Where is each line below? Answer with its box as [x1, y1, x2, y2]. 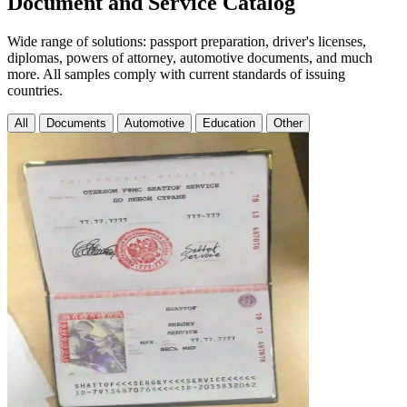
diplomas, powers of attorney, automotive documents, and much [7, 49, 372, 65]
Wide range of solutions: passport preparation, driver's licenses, [7, 33, 366, 49]
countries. [7, 82, 63, 98]
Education [203, 115, 255, 130]
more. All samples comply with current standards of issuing [7, 65, 345, 82]
